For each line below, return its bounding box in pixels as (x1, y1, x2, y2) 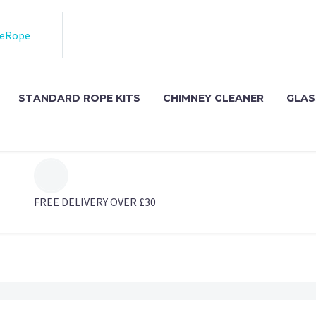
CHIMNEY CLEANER (163, 92, 264, 105)
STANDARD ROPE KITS (18, 92, 140, 105)
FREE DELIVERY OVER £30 (34, 195, 156, 209)
